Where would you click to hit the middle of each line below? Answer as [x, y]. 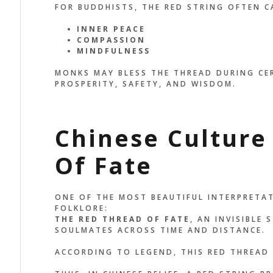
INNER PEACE [111, 29]
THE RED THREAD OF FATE [122, 219]
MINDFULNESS [113, 51]
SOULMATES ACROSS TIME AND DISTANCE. [160, 230]
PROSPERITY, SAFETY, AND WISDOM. [145, 83]
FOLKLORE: [81, 208]
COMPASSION [111, 40]
